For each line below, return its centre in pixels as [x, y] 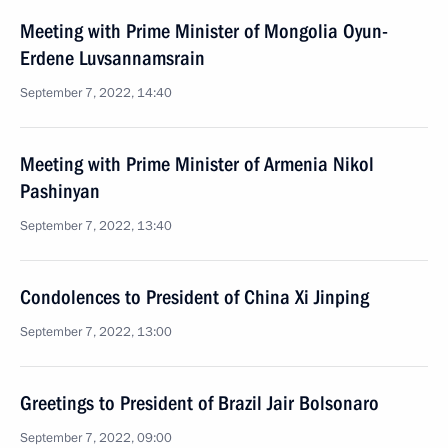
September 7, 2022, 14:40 [96, 93]
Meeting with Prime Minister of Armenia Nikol [197, 164]
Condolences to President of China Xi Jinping [194, 297]
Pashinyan [60, 191]
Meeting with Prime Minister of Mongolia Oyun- [204, 31]
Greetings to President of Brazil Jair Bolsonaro [199, 403]
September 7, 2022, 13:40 [96, 226]
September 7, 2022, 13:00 [96, 332]
